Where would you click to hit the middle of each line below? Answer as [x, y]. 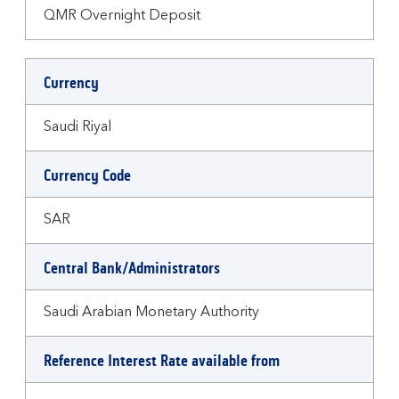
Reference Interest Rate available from [162, 361]
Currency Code [87, 175]
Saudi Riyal [77, 127]
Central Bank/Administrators [132, 268]
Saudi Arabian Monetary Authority [151, 313]
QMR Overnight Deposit [122, 16]
